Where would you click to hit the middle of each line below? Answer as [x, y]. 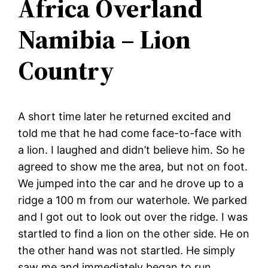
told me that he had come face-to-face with [130, 133]
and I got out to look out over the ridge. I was [133, 217]
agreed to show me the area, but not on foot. [133, 166]
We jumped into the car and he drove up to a [131, 183]
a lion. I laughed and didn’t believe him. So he [132, 150]
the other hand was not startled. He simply [127, 250]
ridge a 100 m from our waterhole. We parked [133, 200]
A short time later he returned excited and [125, 116]
